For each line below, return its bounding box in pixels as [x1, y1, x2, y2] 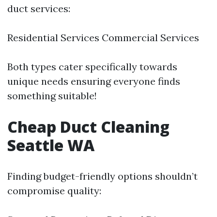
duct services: [7, 2, 70, 15]
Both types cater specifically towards [7, 61, 177, 73]
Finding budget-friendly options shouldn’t [7, 170, 198, 183]
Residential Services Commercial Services [7, 31, 199, 44]
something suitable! [7, 90, 97, 102]
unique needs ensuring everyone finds [7, 75, 180, 88]
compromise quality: [7, 185, 101, 197]
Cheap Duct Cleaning [7, 116, 170, 138]
